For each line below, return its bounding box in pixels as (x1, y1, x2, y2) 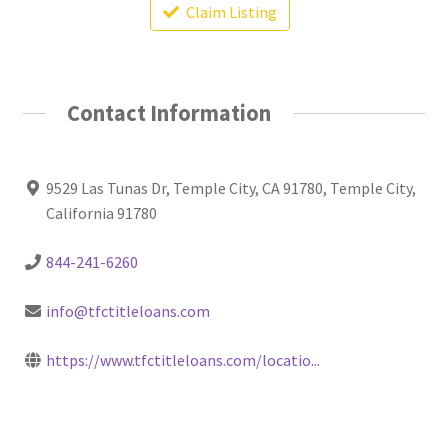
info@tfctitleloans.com (45, 301, 210, 322)
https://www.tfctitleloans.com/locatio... (45, 350, 320, 371)
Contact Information (67, 98, 272, 127)
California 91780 (45, 203, 157, 224)
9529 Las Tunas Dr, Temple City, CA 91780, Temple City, (45, 178, 416, 199)
